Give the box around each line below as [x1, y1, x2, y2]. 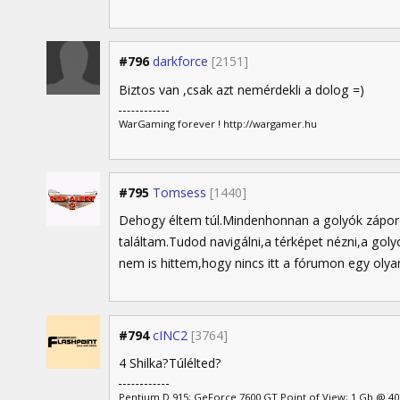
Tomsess [153, 184, 206, 202]
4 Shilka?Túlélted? [119, 354, 221, 371]
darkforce [153, 53, 208, 71]
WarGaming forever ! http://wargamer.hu [119, 117, 317, 131]
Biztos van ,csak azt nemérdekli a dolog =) [119, 80, 364, 98]
